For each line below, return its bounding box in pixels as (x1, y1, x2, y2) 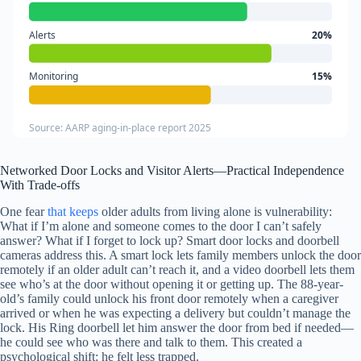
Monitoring (28, 69, 78, 84)
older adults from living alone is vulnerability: (98, 204, 332, 218)
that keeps (48, 204, 98, 218)
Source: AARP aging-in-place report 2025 (28, 120, 211, 135)
